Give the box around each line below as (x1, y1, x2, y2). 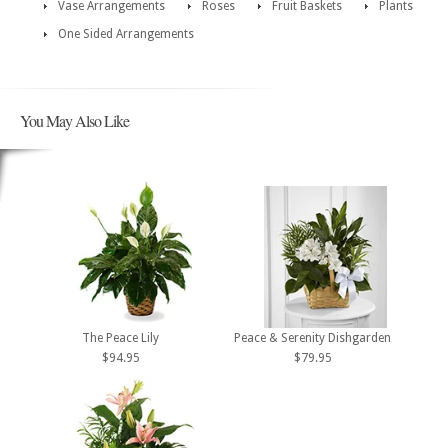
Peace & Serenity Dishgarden (234, 331, 391, 346)
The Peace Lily (82, 331, 159, 346)
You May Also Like (20, 110, 129, 131)
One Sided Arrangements (58, 27, 194, 41)
